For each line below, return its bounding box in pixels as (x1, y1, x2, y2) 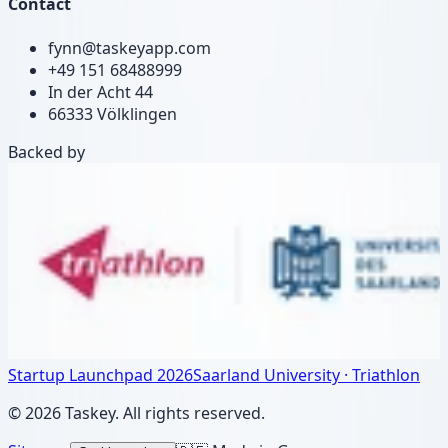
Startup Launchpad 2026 (8, 363, 193, 386)
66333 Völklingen (48, 102, 177, 125)
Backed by (8, 140, 85, 163)
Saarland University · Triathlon (193, 363, 420, 386)
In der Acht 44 (48, 80, 153, 103)
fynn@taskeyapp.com (48, 36, 211, 59)
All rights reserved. (123, 401, 265, 424)
